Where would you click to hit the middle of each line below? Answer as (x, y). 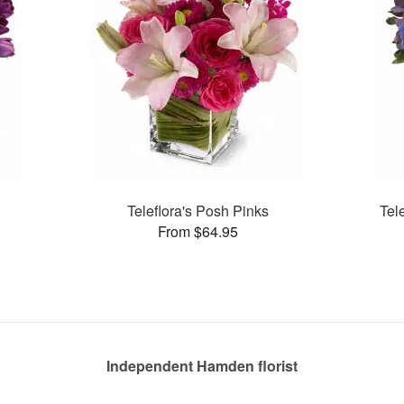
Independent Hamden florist (202, 366)
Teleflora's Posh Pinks (197, 210)
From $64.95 (197, 231)
